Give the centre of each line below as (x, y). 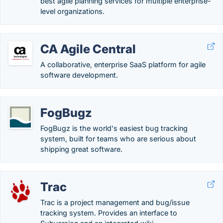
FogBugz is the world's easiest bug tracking (114, 128)
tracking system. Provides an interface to (109, 213)
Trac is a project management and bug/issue (115, 202)
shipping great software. (81, 149)
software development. (79, 75)
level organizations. (72, 11)
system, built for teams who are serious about (118, 139)
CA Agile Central (88, 49)
